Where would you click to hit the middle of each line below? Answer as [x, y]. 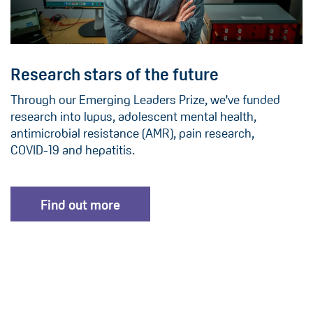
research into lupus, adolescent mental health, [133, 117]
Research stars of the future [115, 75]
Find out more [80, 205]
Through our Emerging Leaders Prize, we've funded [145, 100]
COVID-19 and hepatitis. [73, 151]
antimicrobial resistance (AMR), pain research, [132, 134]
